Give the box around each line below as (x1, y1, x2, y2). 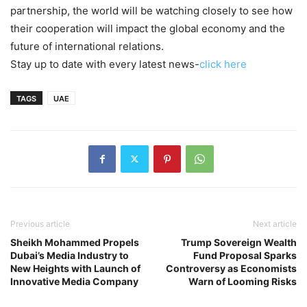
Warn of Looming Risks (188, 275, 297, 287)
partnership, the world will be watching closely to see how (10, 3, 293, 17)
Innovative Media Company (10, 275, 138, 287)
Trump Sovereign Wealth (181, 236, 297, 248)
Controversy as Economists (166, 262, 297, 274)
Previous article (10, 218, 70, 229)
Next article (253, 218, 297, 229)
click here (199, 57, 247, 71)
